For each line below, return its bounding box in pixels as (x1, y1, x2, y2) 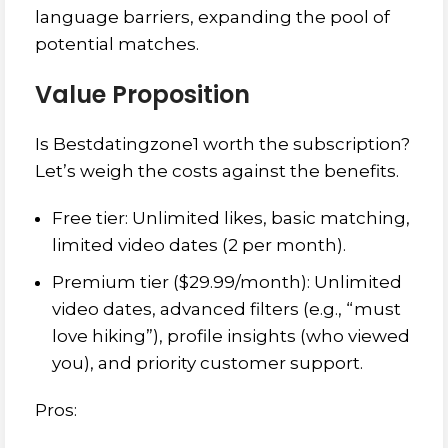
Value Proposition (35, 78, 250, 111)
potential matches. (35, 34, 199, 54)
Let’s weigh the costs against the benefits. (35, 161, 399, 181)
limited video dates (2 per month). (52, 235, 346, 255)
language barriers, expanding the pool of (35, 7, 390, 27)
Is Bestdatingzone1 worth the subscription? (35, 134, 410, 154)
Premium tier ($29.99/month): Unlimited (52, 272, 402, 292)
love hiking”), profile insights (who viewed (52, 326, 410, 346)
